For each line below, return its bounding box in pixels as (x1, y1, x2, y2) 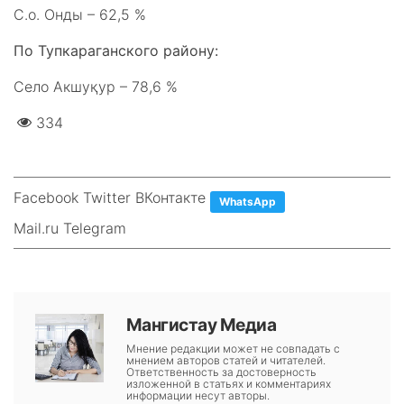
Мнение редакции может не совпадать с (125, 342, 340, 355)
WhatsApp (219, 195, 276, 208)
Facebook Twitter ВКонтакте (14, 188, 206, 207)
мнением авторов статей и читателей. (125, 353, 326, 367)
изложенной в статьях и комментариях (125, 377, 331, 390)
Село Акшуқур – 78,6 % (14, 78, 178, 96)
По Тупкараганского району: (14, 41, 218, 60)
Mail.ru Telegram (14, 219, 126, 237)
